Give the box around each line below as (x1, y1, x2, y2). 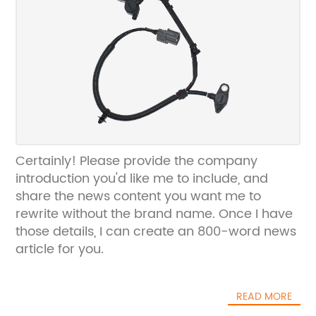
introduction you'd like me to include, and (16, 169, 269, 189)
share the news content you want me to (16, 186, 262, 207)
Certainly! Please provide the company (16, 151, 258, 171)
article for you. (16, 239, 104, 260)
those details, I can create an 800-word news (16, 221, 297, 242)
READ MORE (236, 288, 292, 305)
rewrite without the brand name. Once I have (16, 204, 293, 224)
